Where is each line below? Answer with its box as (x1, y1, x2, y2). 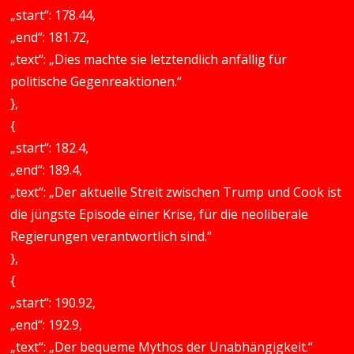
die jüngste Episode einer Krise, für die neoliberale (10, 205, 309, 223)
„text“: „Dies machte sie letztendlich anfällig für (10, 51, 288, 68)
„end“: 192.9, (10, 316, 83, 333)
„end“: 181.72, (10, 28, 90, 46)
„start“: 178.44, (10, 6, 96, 24)
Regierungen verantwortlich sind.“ (10, 228, 213, 245)
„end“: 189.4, (10, 161, 83, 179)
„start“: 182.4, (10, 139, 89, 156)
